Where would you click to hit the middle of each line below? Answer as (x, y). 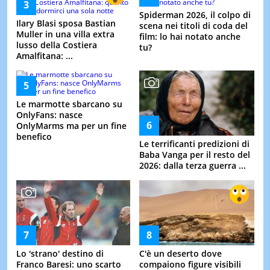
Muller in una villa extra (65, 34)
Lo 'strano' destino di (60, 253)
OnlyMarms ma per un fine (71, 125)
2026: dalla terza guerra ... (193, 165)
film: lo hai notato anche (190, 36)
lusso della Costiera (56, 45)
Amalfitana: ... (44, 55)
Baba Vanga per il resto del (195, 154)
